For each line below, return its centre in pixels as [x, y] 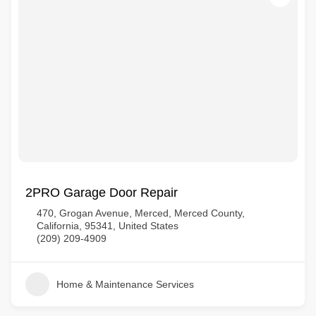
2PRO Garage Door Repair [102, 193]
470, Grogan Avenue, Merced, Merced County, [141, 213]
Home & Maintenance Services [125, 284]
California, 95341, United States [108, 226]
